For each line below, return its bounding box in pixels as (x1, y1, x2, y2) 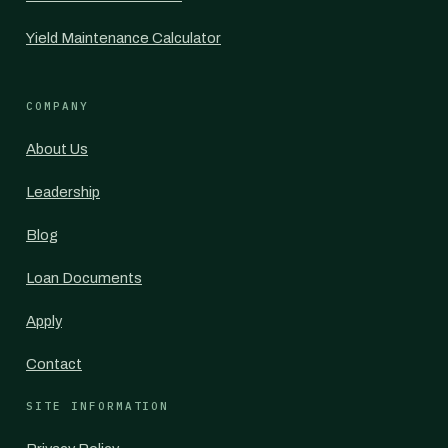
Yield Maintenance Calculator (26, 30, 221, 46)
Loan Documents (26, 270, 142, 286)
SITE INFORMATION (26, 399, 170, 413)
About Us (26, 141, 88, 157)
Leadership (26, 184, 100, 200)
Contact (26, 356, 82, 372)
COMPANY (26, 99, 89, 113)
